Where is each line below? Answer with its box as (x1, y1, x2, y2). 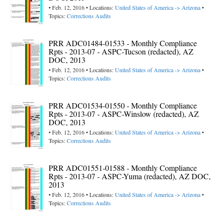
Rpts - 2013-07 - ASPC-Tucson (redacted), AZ (49, 46, 193, 57)
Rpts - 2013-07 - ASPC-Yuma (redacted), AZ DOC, (49, 171, 211, 182)
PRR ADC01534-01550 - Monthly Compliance (49, 100, 197, 111)
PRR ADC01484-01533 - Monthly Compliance (49, 38, 197, 49)
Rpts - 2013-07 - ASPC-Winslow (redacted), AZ (49, 109, 199, 119)
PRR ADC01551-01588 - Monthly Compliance (49, 163, 197, 173)
